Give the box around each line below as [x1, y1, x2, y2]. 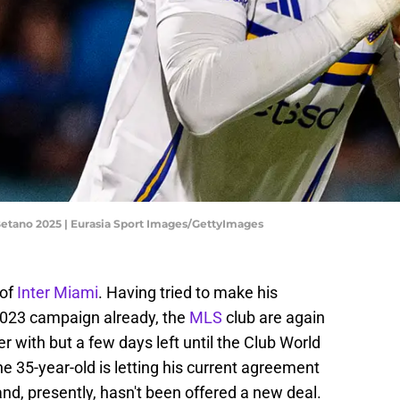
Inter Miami [17, 283, 98, 303]
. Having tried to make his [98, 283, 278, 303]
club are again [226, 308, 325, 328]
